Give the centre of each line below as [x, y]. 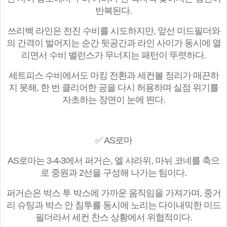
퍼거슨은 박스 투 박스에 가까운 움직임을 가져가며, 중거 [113, 193]
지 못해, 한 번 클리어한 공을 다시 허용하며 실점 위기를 [113, 88]
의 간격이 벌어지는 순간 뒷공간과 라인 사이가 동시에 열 [113, 43]
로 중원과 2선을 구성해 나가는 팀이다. [113, 173]
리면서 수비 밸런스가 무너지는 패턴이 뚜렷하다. [113, 55]
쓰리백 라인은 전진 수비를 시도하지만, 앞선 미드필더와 [113, 31]
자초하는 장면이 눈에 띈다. [113, 100]
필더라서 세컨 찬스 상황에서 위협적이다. [113, 218]
